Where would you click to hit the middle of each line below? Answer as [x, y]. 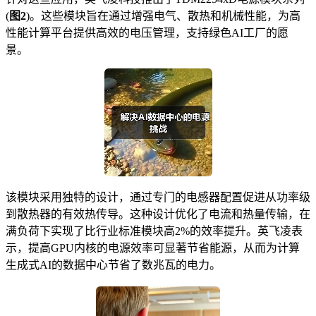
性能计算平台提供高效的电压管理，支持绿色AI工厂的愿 [147, 33]
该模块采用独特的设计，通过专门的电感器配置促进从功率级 [158, 197]
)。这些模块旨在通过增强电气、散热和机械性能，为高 [163, 16]
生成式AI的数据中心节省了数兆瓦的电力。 [113, 265]
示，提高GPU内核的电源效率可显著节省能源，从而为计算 [153, 248]
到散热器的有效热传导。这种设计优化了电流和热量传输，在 [158, 214]
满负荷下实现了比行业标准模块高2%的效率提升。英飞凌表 [154, 231]
